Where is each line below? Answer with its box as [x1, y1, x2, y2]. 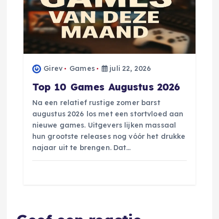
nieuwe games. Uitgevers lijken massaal [32, 120, 176, 130]
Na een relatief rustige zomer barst [32, 98, 160, 107]
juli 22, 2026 [108, 64, 152, 73]
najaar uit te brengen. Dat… [32, 143, 131, 152]
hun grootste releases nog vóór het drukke [32, 131, 186, 141]
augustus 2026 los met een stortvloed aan [32, 109, 184, 118]
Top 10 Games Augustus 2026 [32, 81, 180, 93]
